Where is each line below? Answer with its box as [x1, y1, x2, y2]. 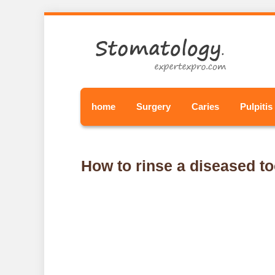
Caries [192, 101, 219, 112]
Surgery [136, 101, 171, 112]
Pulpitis [240, 101, 273, 112]
